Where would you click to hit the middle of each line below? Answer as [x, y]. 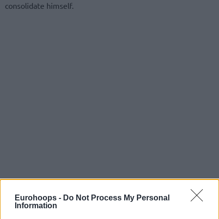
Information [36, 206]
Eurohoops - [39, 198]
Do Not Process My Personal [116, 198]
